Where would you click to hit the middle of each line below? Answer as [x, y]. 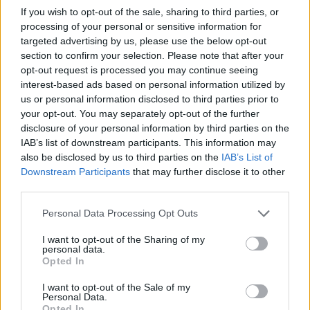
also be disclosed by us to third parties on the [121, 157]
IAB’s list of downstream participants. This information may [148, 142]
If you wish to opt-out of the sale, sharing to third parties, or [150, 11]
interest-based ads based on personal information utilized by [153, 84]
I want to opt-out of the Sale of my [116, 287]
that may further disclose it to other [208, 171]
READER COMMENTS [93, 269]
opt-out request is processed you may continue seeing [139, 70]
